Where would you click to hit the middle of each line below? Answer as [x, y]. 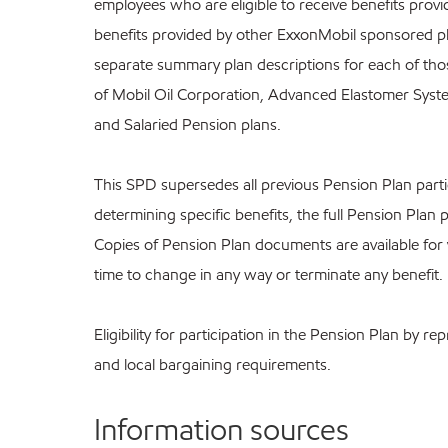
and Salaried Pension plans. [188, 125]
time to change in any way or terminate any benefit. [269, 275]
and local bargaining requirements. [213, 365]
